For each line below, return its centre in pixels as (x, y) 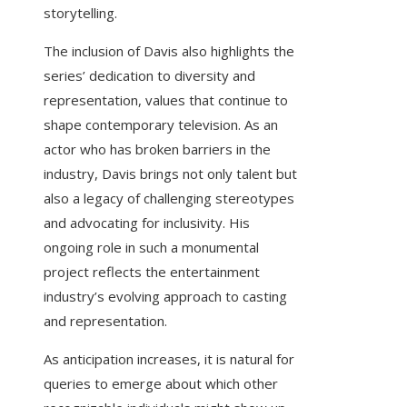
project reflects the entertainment (152, 272)
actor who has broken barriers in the (157, 149)
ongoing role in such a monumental (151, 248)
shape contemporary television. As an (161, 125)
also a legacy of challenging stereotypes (169, 199)
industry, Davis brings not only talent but (170, 174)
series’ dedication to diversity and (149, 76)
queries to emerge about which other (161, 384)
